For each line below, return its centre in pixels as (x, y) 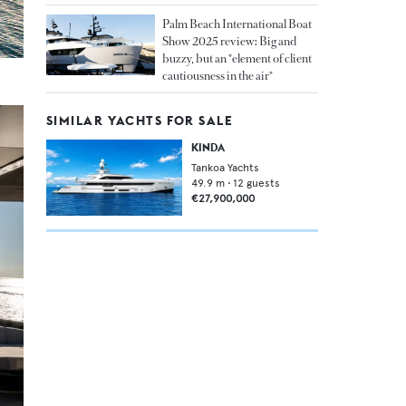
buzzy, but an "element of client (237, 58)
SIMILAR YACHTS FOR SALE (140, 120)
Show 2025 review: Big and (230, 41)
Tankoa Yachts (225, 167)
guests (263, 183)
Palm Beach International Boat (237, 24)
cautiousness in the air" (217, 75)
